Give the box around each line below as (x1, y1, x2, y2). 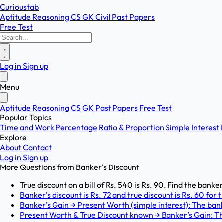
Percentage (55, 122, 97, 132)
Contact (23, 142, 52, 152)
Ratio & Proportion (99, 122, 164, 132)
